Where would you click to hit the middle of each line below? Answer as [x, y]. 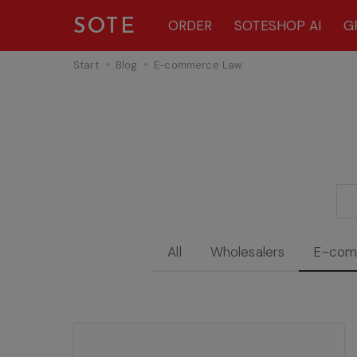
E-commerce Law [198, 65]
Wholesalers [247, 252]
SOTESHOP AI [277, 25]
